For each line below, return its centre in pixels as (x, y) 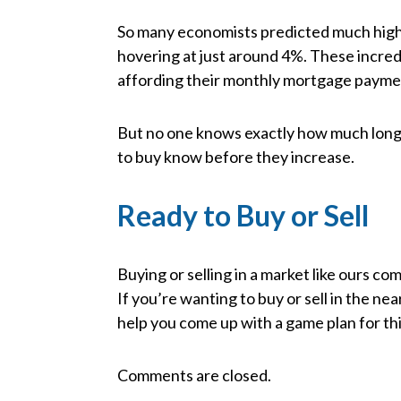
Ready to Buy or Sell (243, 216)
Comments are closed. (195, 375)
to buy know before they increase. (236, 157)
